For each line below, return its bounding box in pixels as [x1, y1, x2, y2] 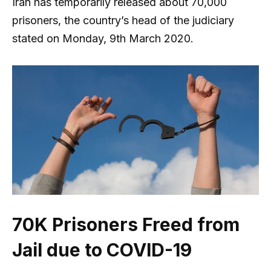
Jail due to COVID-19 [12, 239, 192, 261]
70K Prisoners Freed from [12, 214, 240, 236]
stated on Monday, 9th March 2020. [12, 32, 194, 45]
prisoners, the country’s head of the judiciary [12, 14, 234, 27]
